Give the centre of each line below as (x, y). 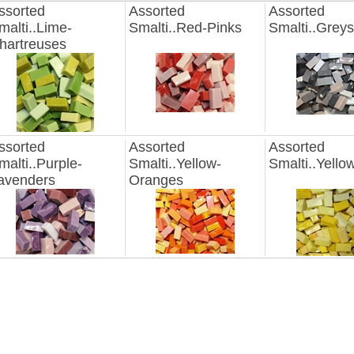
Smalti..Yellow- (175, 164)
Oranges (156, 180)
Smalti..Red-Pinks (185, 28)
